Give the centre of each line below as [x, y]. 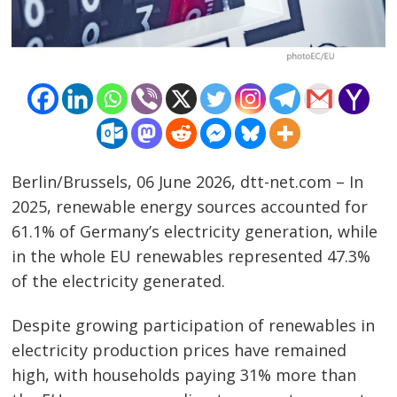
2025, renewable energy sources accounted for [190, 207]
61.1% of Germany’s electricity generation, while [195, 232]
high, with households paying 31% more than [184, 374]
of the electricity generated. [119, 281]
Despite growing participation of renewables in [194, 325]
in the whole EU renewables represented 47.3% [191, 257]
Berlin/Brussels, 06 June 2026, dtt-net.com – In [188, 182]
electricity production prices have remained [179, 350]
